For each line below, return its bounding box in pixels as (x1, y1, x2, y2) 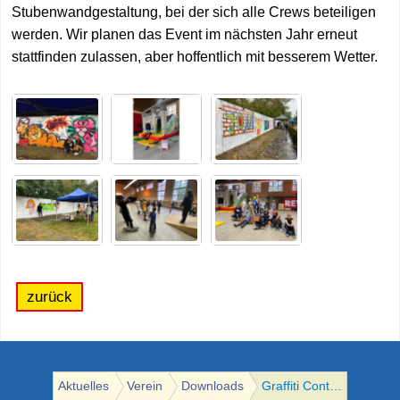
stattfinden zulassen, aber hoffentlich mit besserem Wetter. (12, 49, 378, 65)
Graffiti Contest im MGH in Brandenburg (329, 379, 343, 394)
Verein (127, 379, 163, 394)
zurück (27, 288, 72, 306)
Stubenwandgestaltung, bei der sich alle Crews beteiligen (12, 4, 376, 21)
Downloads (180, 379, 244, 394)
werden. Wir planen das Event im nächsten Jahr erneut (12, 27, 357, 43)
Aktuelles (57, 379, 109, 394)
